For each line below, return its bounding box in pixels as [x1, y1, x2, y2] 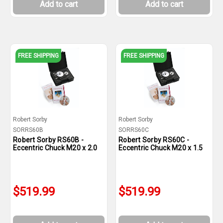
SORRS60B [13, 126, 43, 133]
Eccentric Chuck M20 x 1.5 [118, 144, 203, 152]
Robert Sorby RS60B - [13, 136, 84, 144]
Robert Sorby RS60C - [118, 136, 189, 144]
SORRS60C [118, 126, 149, 133]
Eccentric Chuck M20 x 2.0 [13, 144, 98, 152]
